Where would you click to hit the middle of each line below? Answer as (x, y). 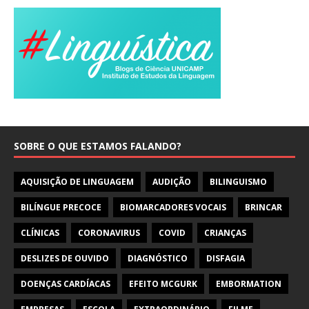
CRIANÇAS (225, 232)
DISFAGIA (226, 258)
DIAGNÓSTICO (158, 258)
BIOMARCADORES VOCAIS (173, 207)
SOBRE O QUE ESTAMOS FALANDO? (98, 146)
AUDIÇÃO (172, 181)
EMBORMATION (249, 283)
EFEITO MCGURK (163, 283)
